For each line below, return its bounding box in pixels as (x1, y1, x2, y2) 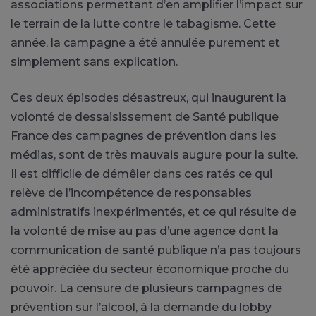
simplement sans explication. (11, 54, 178, 68)
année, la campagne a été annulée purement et (11, 35, 280, 49)
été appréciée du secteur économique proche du (11, 262, 289, 276)
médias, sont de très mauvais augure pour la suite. (11, 147, 298, 162)
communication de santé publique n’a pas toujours (11, 243, 301, 257)
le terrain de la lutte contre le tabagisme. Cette (11, 16, 276, 30)
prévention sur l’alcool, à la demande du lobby (11, 300, 272, 314)
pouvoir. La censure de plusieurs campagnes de (11, 281, 282, 295)
